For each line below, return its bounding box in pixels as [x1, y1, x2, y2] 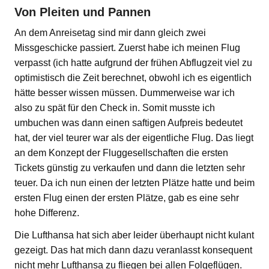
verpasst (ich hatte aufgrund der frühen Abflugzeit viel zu [14, 57, 252, 68]
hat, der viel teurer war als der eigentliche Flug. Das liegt [14, 132, 253, 143]
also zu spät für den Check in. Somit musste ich [14, 102, 215, 113]
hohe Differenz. [14, 207, 79, 218]
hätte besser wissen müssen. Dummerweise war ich [14, 87, 235, 98]
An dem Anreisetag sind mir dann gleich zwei [14, 27, 206, 38]
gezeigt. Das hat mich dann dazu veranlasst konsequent [14, 244, 252, 255]
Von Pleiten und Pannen [14, 5, 151, 19]
